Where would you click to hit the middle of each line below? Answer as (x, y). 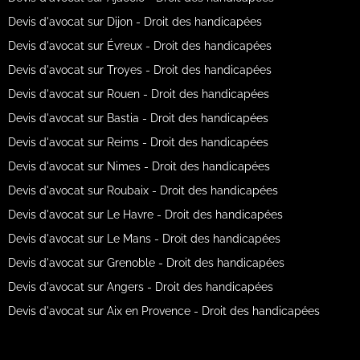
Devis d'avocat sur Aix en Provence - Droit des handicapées (164, 311)
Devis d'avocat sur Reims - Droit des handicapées (138, 142)
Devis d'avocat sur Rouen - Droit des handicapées (138, 94)
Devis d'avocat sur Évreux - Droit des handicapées (139, 45)
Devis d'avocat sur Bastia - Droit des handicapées (138, 118)
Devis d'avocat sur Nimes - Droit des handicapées (139, 166)
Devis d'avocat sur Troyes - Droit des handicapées (139, 70)
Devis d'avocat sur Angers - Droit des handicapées (140, 286)
